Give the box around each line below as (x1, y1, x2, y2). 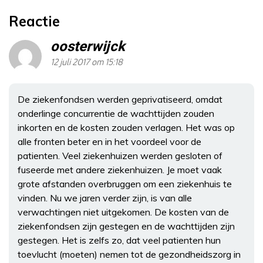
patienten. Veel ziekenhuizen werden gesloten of (18, 149, 222, 161)
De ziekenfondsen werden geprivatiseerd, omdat (18, 93, 222, 105)
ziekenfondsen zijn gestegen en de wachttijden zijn (18, 220, 235, 232)
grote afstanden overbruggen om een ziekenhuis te (18, 177, 232, 190)
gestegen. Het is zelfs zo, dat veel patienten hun (18, 234, 221, 246)
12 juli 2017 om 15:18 (50, 57, 123, 68)
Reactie (9, 12, 60, 30)
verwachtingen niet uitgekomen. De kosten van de (18, 205, 229, 218)
